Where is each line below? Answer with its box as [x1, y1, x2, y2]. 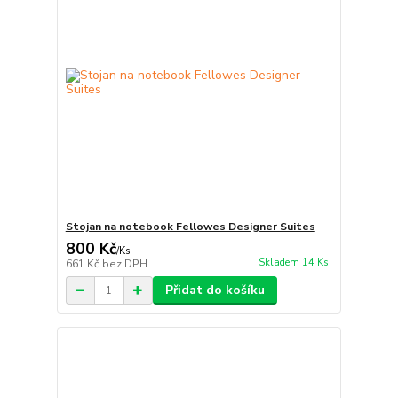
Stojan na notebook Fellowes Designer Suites [65, 219, 315, 235]
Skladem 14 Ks [258, 255, 329, 269]
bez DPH [101, 257, 147, 272]
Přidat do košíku [164, 282, 265, 299]
